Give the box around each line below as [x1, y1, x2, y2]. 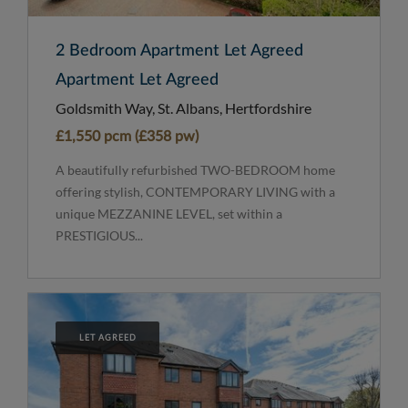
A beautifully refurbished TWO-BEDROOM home [56, 161, 335, 178]
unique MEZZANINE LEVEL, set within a [56, 205, 282, 221]
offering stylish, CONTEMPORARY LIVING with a [56, 183, 335, 199]
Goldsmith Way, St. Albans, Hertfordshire [56, 98, 311, 117]
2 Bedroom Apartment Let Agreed [56, 42, 303, 59]
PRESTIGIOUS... [56, 227, 143, 243]
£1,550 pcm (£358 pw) [56, 128, 199, 144]
